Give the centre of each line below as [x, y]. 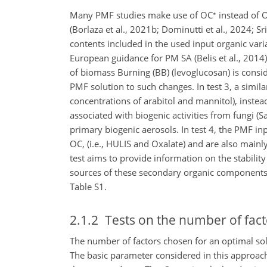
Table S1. [88, 187]
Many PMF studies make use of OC [141, 15]
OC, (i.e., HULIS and [109, 144]
